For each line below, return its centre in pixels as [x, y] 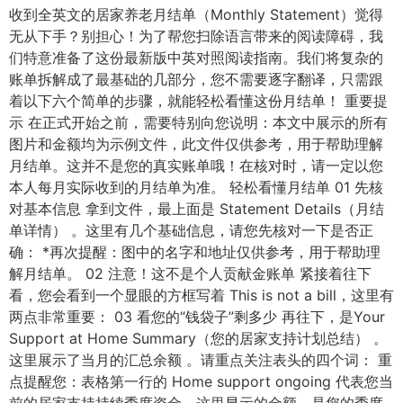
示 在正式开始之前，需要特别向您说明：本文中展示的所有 [198, 123]
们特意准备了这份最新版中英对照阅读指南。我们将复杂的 [196, 58]
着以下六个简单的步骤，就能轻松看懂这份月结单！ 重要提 [198, 101]
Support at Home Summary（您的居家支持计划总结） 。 [198, 339]
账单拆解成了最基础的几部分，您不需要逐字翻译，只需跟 [196, 80]
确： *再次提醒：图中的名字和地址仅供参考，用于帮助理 [195, 252]
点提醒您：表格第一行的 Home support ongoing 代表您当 [201, 382]
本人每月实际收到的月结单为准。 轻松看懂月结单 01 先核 [196, 188]
